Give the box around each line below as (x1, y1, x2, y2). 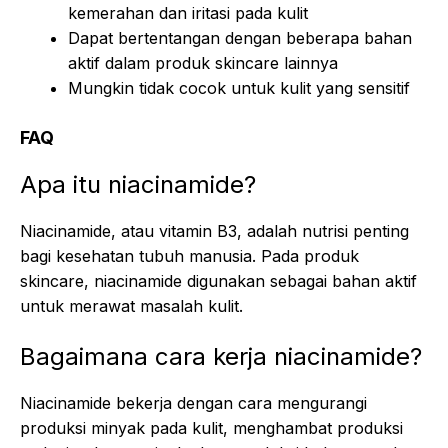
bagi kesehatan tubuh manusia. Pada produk (20, 246, 359, 266)
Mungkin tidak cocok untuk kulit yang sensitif (68, 78, 410, 98)
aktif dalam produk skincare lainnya (68, 53, 338, 73)
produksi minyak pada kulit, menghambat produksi (20, 418, 403, 438)
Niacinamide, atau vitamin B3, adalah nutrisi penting (20, 221, 409, 241)
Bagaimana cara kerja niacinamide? (20, 342, 422, 371)
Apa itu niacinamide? (20, 170, 256, 199)
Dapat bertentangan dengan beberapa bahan (68, 28, 412, 48)
